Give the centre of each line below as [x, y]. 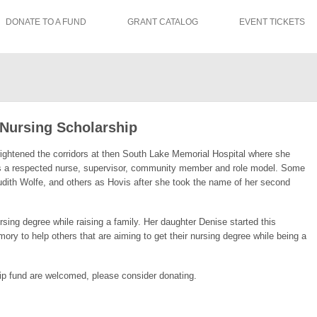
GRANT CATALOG [163, 22]
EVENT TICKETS [272, 22]
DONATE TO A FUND [46, 22]
